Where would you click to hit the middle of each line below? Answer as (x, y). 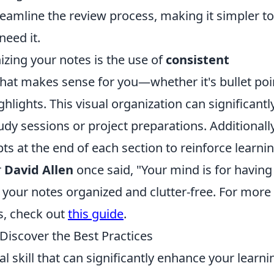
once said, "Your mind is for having (173, 170)
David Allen (39, 170)
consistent (198, 60)
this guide (96, 214)
